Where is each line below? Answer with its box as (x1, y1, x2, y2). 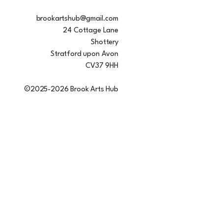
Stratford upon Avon (51, 51, 118, 58)
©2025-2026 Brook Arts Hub (22, 86, 118, 94)
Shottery (91, 39, 118, 47)
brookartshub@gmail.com (36, 15, 118, 23)
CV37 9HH (85, 62, 118, 70)
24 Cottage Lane (63, 27, 118, 35)
